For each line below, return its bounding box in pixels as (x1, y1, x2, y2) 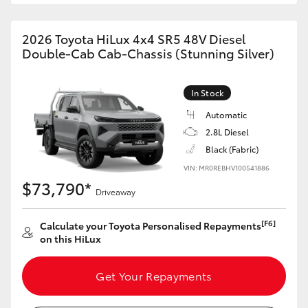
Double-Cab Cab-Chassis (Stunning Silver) (22, 44, 274, 62)
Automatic (206, 109, 247, 120)
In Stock (191, 87, 223, 98)
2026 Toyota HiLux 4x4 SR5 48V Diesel (22, 30, 245, 47)
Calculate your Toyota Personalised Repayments (40, 219, 261, 232)
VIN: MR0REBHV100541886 (184, 162, 269, 173)
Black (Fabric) (206, 143, 258, 155)
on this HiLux (40, 232, 101, 245)
